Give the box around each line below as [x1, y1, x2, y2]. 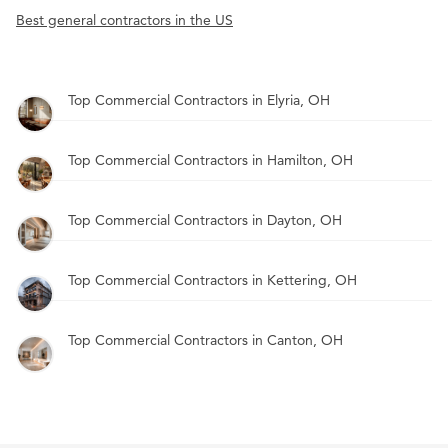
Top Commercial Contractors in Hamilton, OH [68, 151, 353, 170]
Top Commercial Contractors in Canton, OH [68, 331, 343, 350]
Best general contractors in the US [16, 11, 233, 30]
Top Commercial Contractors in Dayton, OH [68, 211, 342, 230]
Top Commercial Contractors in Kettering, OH [68, 271, 357, 290]
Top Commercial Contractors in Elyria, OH [68, 91, 330, 110]
